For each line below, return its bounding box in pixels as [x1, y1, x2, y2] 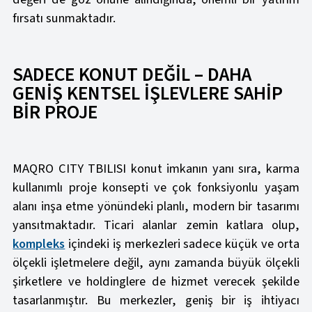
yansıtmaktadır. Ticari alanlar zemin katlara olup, [13, 216, 299, 235]
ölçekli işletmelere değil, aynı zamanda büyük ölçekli [13, 253, 299, 272]
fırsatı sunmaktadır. [13, 9, 116, 28]
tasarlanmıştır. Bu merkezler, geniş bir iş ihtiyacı [13, 291, 299, 310]
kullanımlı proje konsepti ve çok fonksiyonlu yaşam [13, 178, 299, 197]
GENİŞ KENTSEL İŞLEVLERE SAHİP [13, 80, 283, 108]
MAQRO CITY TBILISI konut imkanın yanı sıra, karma [13, 159, 299, 178]
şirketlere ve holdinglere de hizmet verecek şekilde [13, 272, 299, 291]
